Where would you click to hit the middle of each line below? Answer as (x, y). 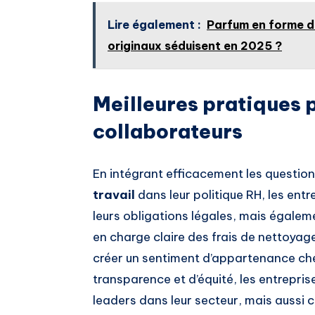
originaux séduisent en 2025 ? (195, 45)
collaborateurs (168, 131)
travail (114, 194)
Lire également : (154, 24)
